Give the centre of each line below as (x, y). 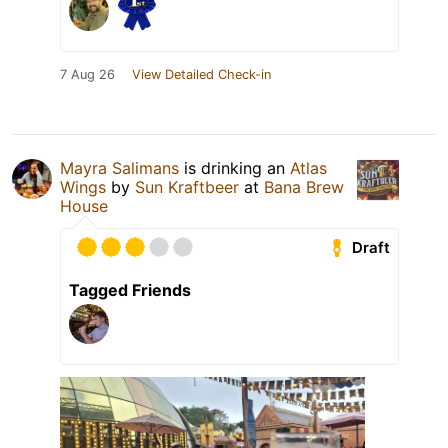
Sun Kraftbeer (189, 187)
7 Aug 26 (87, 75)
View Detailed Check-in (201, 75)
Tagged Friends (130, 290)
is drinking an (234, 168)
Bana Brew (304, 187)
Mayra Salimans (119, 168)
